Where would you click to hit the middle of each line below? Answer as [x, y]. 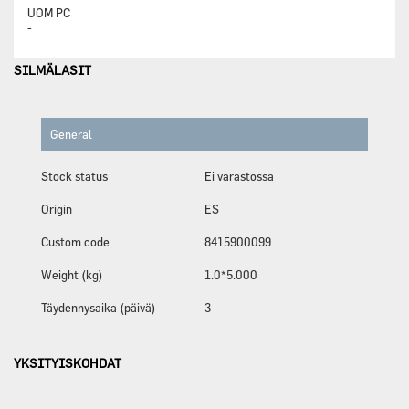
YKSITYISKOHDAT [68, 363]
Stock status [74, 177]
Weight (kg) [72, 275]
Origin [57, 210]
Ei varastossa [239, 177]
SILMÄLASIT [52, 70]
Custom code [75, 242]
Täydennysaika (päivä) [99, 308]
